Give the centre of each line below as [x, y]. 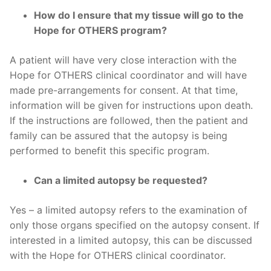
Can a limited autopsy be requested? [121, 180]
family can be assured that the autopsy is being [119, 135]
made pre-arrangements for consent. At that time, [124, 90]
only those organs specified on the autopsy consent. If [135, 225]
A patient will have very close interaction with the [123, 60]
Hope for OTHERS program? [100, 30]
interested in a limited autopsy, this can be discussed [131, 240]
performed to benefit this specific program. [109, 150]
